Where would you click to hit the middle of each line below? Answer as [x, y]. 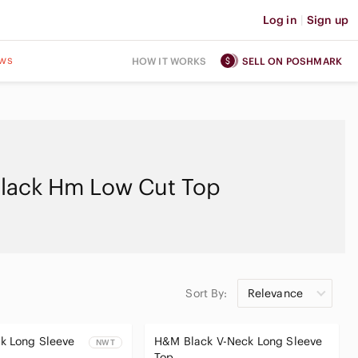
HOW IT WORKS [169, 61]
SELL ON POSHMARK [292, 61]
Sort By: [207, 293]
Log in [280, 20]
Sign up [327, 20]
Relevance [275, 293]
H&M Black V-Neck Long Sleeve [239, 341]
